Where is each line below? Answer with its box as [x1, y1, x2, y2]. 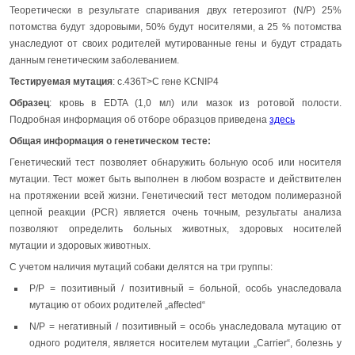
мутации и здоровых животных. [10, 239, 151, 251]
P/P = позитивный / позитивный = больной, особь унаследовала [29, 282, 342, 294]
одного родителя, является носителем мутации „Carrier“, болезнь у [29, 337, 342, 349]
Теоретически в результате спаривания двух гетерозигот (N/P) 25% [10, 4, 342, 16]
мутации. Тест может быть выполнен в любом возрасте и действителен [10, 173, 342, 185]
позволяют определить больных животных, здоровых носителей [10, 223, 342, 235]
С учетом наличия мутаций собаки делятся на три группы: [10, 261, 273, 273]
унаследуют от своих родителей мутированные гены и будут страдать [10, 37, 342, 49]
